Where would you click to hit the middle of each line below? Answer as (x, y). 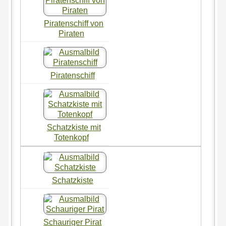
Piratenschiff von (74, 24)
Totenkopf (71, 138)
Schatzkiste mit (74, 128)
